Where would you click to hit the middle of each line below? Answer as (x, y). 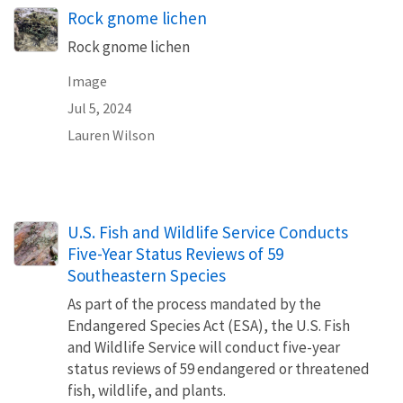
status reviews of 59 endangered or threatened (219, 369)
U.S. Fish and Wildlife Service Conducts (208, 232)
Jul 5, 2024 (99, 108)
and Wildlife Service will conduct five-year (204, 347)
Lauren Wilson (111, 135)
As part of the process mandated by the (194, 304)
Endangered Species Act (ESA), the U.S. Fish (209, 326)
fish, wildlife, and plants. (148, 390)
